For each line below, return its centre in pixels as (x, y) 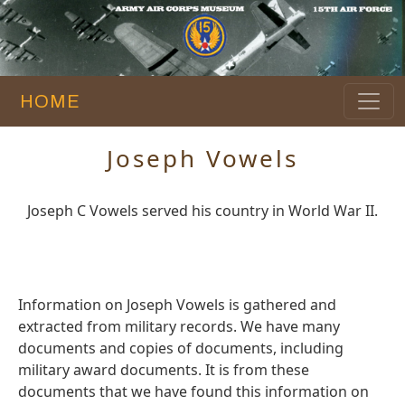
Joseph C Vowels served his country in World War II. (202, 211)
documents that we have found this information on (193, 392)
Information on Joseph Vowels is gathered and (177, 305)
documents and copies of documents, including (181, 348)
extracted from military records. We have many (179, 327)
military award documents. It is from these (164, 370)
